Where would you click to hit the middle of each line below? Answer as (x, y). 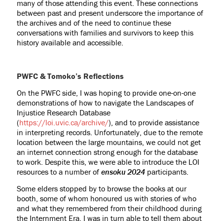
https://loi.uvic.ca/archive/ (64, 123)
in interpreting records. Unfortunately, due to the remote (110, 132)
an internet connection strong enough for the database (107, 152)
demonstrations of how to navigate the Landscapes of (105, 103)
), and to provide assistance (154, 123)
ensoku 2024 (123, 172)
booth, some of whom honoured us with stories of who (106, 199)
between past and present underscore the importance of (110, 13)
